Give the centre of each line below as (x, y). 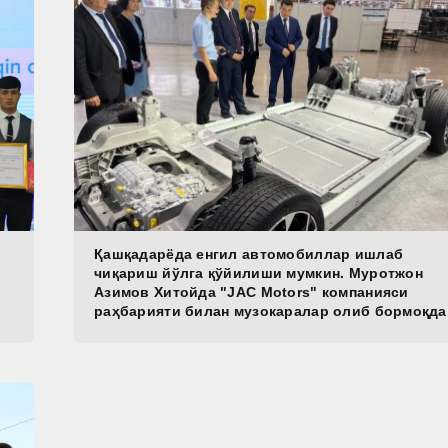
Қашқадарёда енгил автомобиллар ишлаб (249, 254)
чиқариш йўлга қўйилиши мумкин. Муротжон (258, 273)
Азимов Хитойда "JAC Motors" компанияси (251, 292)
